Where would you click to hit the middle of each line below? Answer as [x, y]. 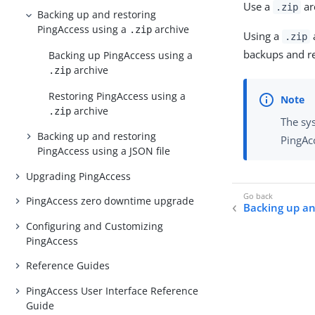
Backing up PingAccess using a [121, 55]
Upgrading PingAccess [79, 176]
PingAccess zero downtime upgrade [110, 201]
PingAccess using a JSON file [104, 151]
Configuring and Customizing [95, 226]
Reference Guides [68, 266]
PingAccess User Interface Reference [112, 290]
